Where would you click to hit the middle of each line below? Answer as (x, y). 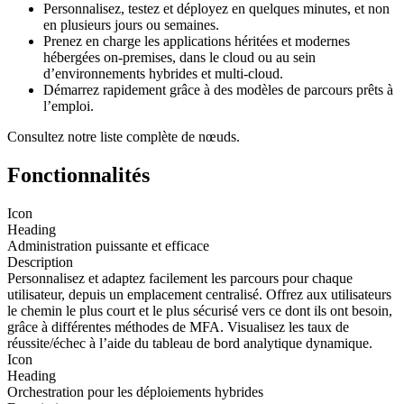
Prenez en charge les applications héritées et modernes (197, 41)
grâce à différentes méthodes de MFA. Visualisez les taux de (178, 326)
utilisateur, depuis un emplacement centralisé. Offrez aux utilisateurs (199, 294)
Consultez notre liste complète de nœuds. (124, 136)
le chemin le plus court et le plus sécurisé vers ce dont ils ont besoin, (200, 310)
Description (40, 262)
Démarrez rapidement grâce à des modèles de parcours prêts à (218, 89)
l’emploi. (69, 106)
